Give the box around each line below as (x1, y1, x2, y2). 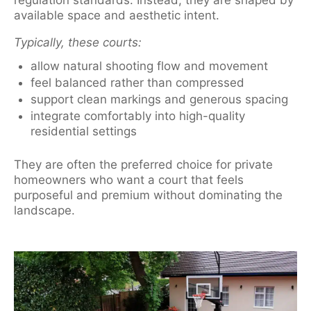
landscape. (14, 203, 75, 217)
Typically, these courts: (14, 35, 142, 49)
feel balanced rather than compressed (31, 76, 244, 90)
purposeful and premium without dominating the (14, 187, 283, 202)
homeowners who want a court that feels (14, 172, 244, 187)
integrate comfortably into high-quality (31, 109, 245, 123)
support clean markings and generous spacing (31, 92, 288, 106)
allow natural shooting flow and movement (31, 59, 268, 73)
